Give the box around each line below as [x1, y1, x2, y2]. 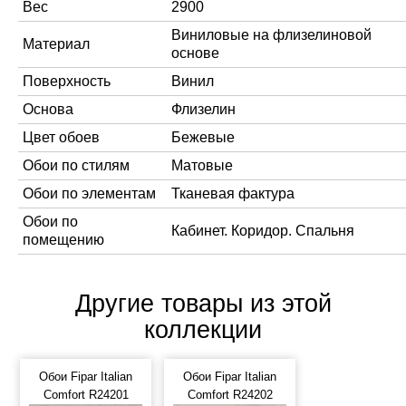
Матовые [171, 158, 233, 173]
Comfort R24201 [43, 388, 129, 401]
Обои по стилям [23, 158, 130, 173]
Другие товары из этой [74, 290, 332, 317]
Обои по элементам [23, 186, 156, 201]
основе [171, 45, 219, 61]
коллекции [144, 316, 262, 343]
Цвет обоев [23, 130, 100, 145]
